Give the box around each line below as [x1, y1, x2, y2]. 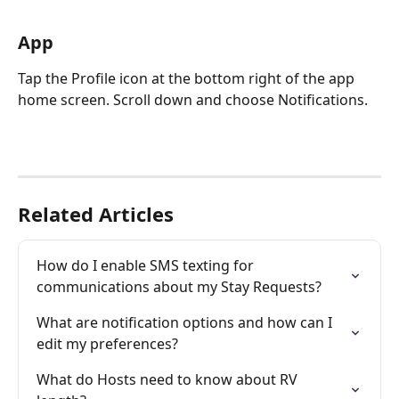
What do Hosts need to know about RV [37, 369, 301, 389]
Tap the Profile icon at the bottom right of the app [18, 69, 358, 89]
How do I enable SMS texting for [37, 255, 257, 275]
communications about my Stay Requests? [37, 276, 322, 297]
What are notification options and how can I [37, 312, 336, 332]
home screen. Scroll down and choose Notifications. [18, 90, 368, 110]
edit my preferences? [37, 333, 178, 354]
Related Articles [18, 199, 174, 227]
